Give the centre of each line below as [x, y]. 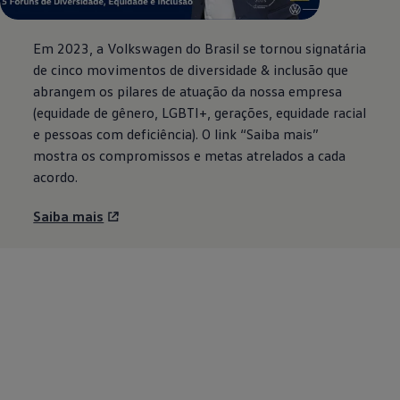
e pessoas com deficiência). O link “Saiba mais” [176, 134]
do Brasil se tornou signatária [275, 49]
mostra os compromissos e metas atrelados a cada [190, 156]
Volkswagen [145, 49]
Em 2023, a [69, 49]
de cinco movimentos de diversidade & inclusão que [191, 70]
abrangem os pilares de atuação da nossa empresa [188, 92]
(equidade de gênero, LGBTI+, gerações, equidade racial [200, 113]
